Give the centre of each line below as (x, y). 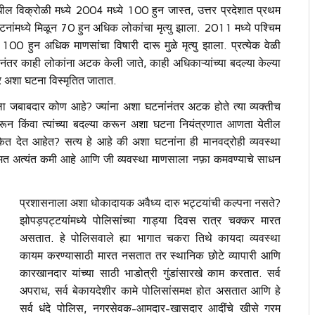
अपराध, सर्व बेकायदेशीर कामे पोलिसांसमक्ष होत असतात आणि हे (150, 290)
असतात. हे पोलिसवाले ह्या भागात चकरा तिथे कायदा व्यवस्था (150, 238)
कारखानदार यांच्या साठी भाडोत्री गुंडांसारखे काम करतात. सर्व (150, 273)
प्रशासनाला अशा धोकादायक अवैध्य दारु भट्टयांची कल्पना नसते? (150, 202)
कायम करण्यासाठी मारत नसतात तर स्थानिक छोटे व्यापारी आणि (150, 255)
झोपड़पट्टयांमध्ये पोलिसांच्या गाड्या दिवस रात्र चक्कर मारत (150, 220)
